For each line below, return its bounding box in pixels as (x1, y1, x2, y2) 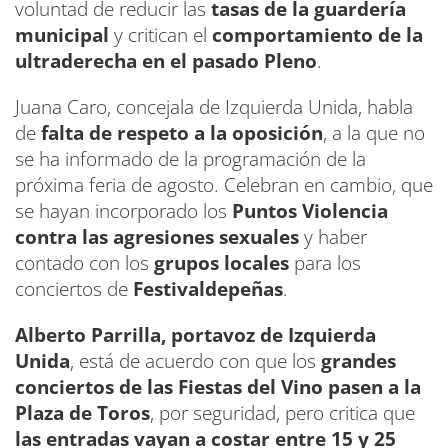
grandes (321, 348, 396, 375)
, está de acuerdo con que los (70, 348, 321, 375)
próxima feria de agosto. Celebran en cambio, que (15, 172, 433, 199)
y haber (299, 224, 367, 251)
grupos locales (154, 250, 289, 277)
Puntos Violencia (232, 198, 388, 225)
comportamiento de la (212, 22, 423, 49)
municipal (15, 22, 109, 49)
